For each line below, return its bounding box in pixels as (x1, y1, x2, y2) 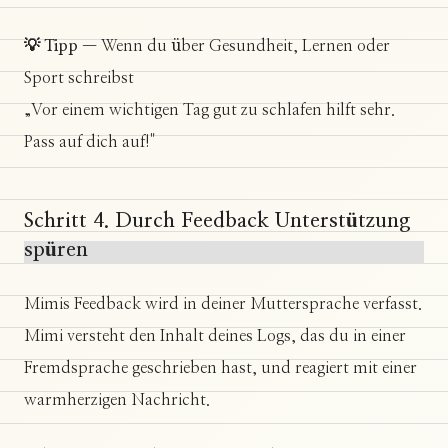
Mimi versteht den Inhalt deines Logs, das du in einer (24, 328, 406, 345)
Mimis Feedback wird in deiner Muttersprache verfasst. (24, 296, 422, 313)
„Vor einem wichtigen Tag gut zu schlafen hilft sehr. (24, 102, 395, 119)
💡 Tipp (24, 38, 78, 55)
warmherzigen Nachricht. (24, 392, 210, 409)
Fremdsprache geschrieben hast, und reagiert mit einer (24, 360, 417, 377)
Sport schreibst (24, 70, 134, 87)
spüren (24, 239, 88, 261)
